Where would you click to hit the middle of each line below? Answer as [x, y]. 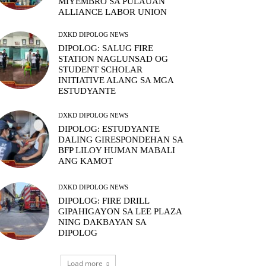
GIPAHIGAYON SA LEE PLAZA [121, 212]
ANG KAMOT [86, 161]
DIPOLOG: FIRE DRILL [104, 201]
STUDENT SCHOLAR [101, 69]
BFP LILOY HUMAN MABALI [117, 151]
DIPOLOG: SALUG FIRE [106, 48]
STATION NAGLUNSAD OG [113, 58]
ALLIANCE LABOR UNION [113, 12]
